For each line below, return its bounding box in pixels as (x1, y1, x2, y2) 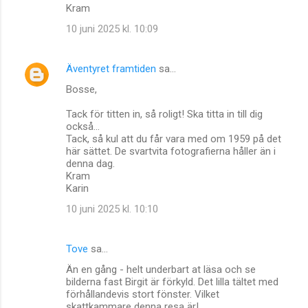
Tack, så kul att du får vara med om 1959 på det (66, 132, 281, 145)
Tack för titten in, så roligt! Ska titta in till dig (66, 107, 263, 120)
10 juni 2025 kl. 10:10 (66, 202, 158, 215)
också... (66, 120, 100, 133)
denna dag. (66, 157, 115, 170)
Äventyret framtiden (66, 62, 156, 75)
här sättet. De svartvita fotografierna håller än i (66, 144, 276, 157)
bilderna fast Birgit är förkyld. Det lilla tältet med (66, 275, 278, 288)
